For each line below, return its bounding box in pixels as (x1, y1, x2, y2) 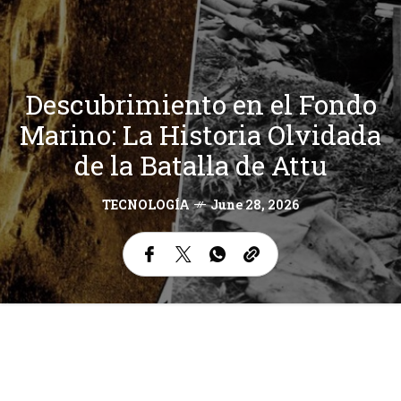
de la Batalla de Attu (74, 147, 327, 183)
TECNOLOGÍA (102, 195, 190, 213)
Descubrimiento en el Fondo (24, 86, 377, 122)
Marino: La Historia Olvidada (20, 116, 381, 152)
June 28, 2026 (210, 195, 299, 213)
